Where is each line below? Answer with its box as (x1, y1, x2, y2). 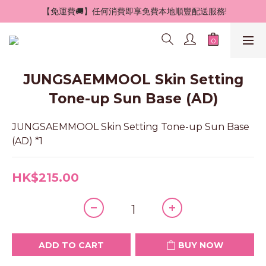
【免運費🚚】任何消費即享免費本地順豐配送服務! (42, 6, 227, 17)
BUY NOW (178, 240, 223, 251)
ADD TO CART (39, 240, 104, 251)
